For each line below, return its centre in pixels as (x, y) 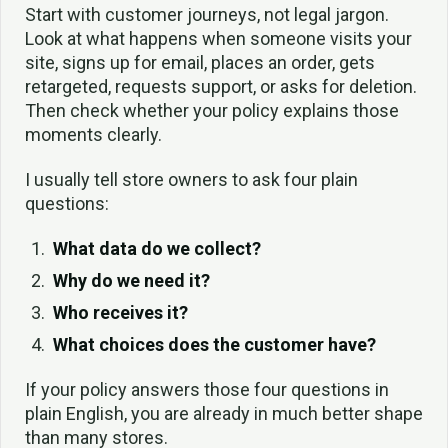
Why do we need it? (131, 280)
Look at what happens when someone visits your (218, 39)
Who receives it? (120, 312)
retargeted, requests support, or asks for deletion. (221, 87)
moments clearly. (93, 135)
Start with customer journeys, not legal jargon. (207, 15)
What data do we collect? (156, 248)
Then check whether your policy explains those (212, 111)
